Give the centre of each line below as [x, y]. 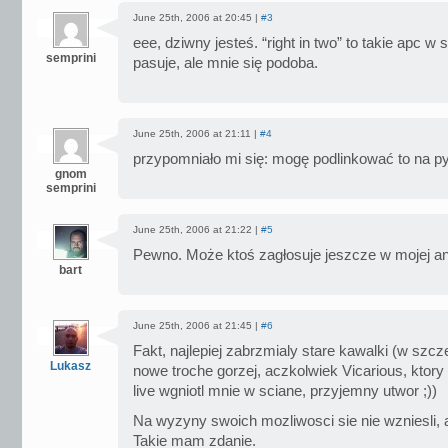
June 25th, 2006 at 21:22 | [197, 229]
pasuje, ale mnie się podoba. [225, 63]
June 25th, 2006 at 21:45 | [197, 325]
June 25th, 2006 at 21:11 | [196, 133]
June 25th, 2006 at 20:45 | [197, 17]
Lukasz [70, 366]
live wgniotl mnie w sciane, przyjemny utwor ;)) [285, 391]
